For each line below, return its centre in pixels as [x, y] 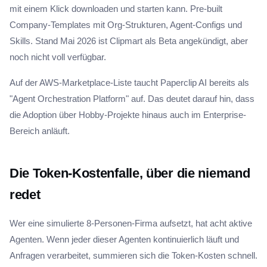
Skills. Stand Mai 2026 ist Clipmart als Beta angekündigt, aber [129, 41]
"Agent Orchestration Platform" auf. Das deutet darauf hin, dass [132, 99]
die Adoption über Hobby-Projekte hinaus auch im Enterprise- [128, 115]
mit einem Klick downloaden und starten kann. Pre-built [116, 9]
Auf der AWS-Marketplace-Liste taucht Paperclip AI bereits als [129, 83]
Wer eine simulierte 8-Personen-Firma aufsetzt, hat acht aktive [131, 223]
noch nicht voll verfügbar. [58, 57]
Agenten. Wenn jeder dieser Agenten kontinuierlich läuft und [124, 239]
